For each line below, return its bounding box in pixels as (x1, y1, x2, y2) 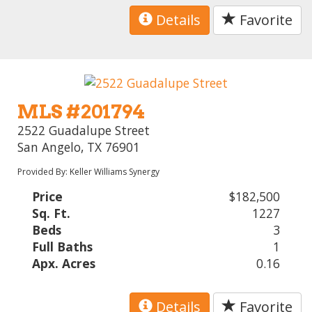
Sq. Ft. (32, 204, 71, 221)
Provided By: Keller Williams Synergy (17, 165, 160, 178)
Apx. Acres (32, 254, 96, 272)
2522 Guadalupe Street (17, 121, 150, 139)
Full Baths (32, 237, 93, 255)
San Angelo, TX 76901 (17, 138, 141, 155)
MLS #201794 (17, 100, 146, 123)
